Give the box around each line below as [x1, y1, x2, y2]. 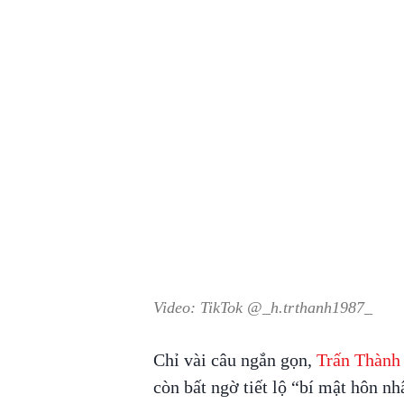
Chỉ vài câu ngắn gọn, [152, 350, 317, 371]
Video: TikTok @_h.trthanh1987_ [152, 298, 372, 317]
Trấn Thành [316, 350, 400, 371]
